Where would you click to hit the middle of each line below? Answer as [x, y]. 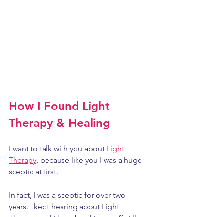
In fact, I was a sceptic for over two [68, 195]
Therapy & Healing [59, 123]
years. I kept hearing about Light [65, 207]
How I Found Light [61, 106]
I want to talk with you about [58, 149]
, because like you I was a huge [90, 160]
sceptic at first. [34, 172]
